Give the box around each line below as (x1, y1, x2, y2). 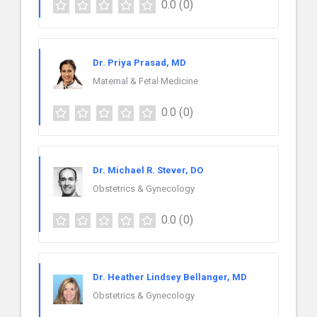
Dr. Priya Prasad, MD (93, 57, 186, 68)
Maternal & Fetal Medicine (93, 75, 198, 86)
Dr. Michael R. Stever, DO (93, 164, 203, 175)
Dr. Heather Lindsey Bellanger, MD (93, 272, 247, 283)
